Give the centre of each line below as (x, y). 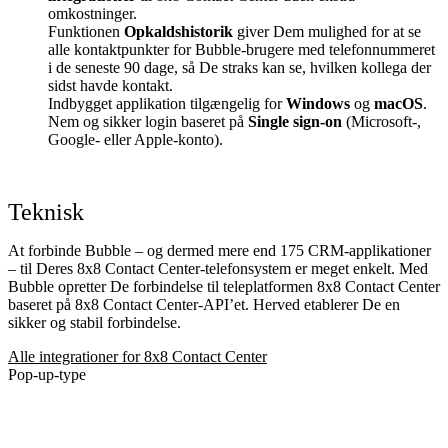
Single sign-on (295, 121)
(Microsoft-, (381, 121)
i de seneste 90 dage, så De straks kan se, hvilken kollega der (239, 67)
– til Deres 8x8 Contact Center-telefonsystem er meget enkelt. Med (218, 268)
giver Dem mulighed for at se (327, 31)
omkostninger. (92, 13)
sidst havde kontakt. (110, 85)
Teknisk (46, 211)
